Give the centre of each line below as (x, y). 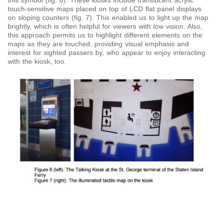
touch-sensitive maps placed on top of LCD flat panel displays (105, 9)
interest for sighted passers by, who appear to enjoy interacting (107, 53)
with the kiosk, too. (38, 62)
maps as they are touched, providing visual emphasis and (98, 44)
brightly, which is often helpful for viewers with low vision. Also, (105, 27)
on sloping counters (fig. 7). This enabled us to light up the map (108, 18)
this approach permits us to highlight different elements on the (105, 35)
